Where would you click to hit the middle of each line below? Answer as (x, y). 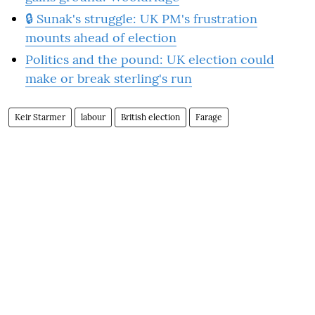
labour (93, 117)
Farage (209, 117)
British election (150, 117)
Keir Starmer (40, 117)
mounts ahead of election (101, 37)
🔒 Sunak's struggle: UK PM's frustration (141, 18)
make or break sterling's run (109, 78)
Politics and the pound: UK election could (150, 59)
